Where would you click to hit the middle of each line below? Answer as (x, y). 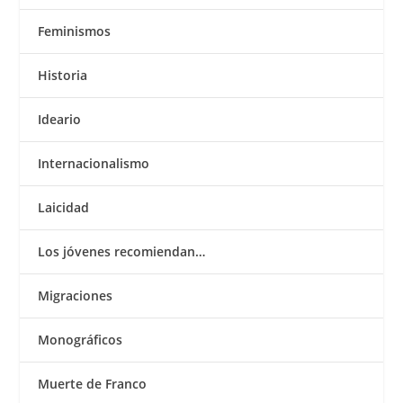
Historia (63, 75)
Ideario (60, 119)
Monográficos (81, 339)
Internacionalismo (94, 163)
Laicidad (64, 207)
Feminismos (75, 31)
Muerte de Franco (93, 383)
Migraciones (76, 295)
